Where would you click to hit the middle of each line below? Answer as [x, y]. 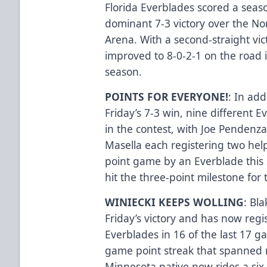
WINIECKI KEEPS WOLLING [175, 202]
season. [124, 71]
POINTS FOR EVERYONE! [167, 96]
